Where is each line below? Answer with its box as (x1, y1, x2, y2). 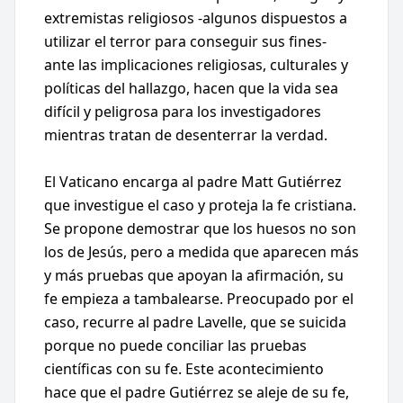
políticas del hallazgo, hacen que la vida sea (44, 78, 338, 98)
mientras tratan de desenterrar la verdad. (44, 125, 327, 145)
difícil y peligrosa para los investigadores (44, 102, 321, 121)
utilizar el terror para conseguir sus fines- (44, 31, 327, 51)
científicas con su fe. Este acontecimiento (44, 359, 324, 379)
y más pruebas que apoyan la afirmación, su (44, 265, 344, 285)
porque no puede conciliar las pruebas (44, 336, 307, 355)
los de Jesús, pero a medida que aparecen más (44, 242, 359, 262)
